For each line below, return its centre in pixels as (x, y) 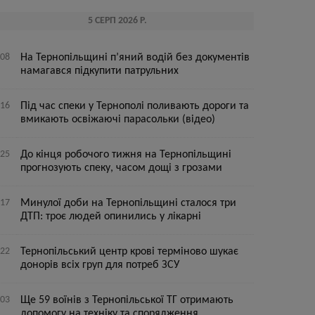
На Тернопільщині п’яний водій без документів (135, 58)
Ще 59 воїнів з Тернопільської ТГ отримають (127, 300)
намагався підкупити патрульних (100, 71)
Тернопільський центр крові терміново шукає (130, 252)
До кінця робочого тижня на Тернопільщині (126, 155)
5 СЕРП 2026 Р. (117, 21)
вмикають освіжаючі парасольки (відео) (118, 120)
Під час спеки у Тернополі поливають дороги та (135, 106)
